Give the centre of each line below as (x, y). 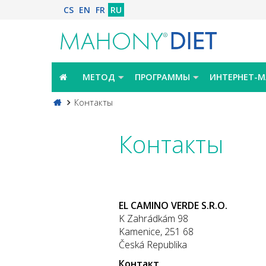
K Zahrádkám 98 (153, 218)
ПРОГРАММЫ (162, 77)
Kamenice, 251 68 (156, 231)
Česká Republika (153, 244)
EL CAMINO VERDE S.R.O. (173, 205)
